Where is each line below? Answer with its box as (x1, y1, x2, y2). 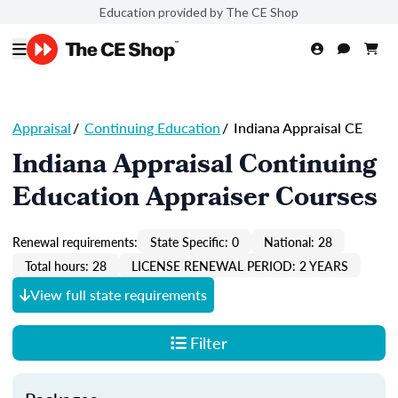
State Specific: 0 (150, 232, 239, 251)
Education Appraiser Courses (12, 178, 378, 222)
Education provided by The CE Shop (99, 4, 298, 20)
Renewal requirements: (12, 232, 138, 251)
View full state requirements (30, 284, 207, 305)
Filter (189, 331, 227, 354)
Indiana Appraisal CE (230, 117, 362, 138)
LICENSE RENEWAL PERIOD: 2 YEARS (131, 256, 348, 275)
